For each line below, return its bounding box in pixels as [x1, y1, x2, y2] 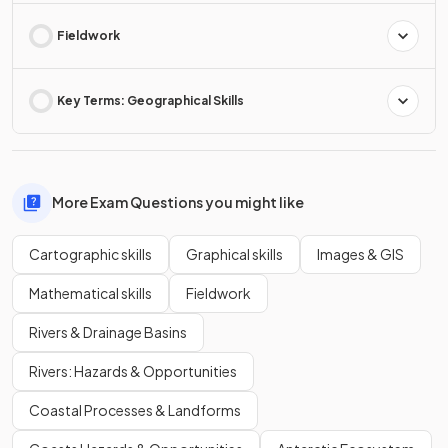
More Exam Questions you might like [52, 193, 304, 212]
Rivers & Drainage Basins [29, 322, 187, 341]
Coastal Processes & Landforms [29, 400, 241, 419]
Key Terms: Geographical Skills [57, 92, 244, 108]
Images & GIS [317, 244, 404, 263]
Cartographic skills [29, 244, 152, 263]
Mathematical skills [29, 283, 152, 302]
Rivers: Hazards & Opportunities [29, 361, 237, 380]
